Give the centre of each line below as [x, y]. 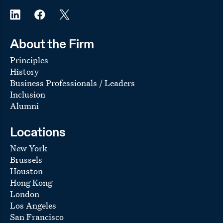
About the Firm [52, 45]
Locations [38, 133]
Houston [26, 171]
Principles [29, 60]
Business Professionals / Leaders [72, 83]
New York [29, 148]
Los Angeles [33, 206]
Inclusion [28, 95]
